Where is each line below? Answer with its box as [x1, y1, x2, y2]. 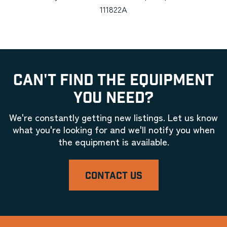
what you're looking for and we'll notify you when [12, 122, 215, 136]
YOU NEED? [73, 88, 154, 108]
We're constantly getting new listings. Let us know [9, 109, 218, 124]
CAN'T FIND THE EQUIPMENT [13, 70, 214, 90]
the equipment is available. [58, 134, 169, 148]
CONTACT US [85, 169, 142, 182]
